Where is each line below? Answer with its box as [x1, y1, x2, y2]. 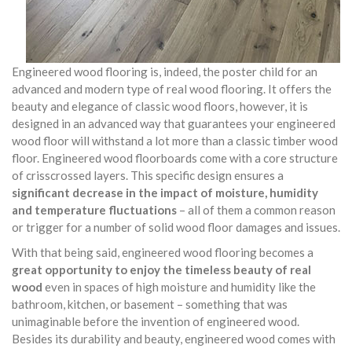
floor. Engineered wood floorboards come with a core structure [12, 151, 338, 165]
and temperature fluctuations [12, 203, 177, 217]
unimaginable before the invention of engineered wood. [12, 314, 299, 328]
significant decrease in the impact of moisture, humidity [12, 185, 318, 200]
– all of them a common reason [177, 203, 335, 217]
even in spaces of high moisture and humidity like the [42, 280, 316, 294]
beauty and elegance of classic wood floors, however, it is [12, 99, 308, 113]
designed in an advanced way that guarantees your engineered [12, 116, 335, 130]
